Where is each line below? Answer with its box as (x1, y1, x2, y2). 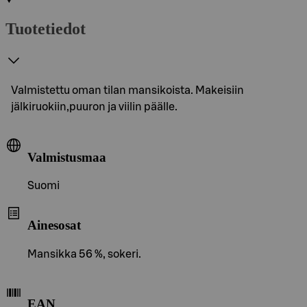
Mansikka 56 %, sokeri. (27, 248, 141, 260)
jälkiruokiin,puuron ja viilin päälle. (11, 101, 177, 112)
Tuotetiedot (5, 19, 86, 38)
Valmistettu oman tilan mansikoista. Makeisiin (11, 84, 244, 96)
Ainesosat (27, 217, 81, 232)
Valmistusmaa (27, 149, 106, 164)
